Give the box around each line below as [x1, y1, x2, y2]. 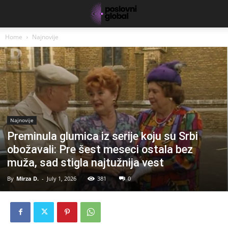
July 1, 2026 [47, 174, 76, 182]
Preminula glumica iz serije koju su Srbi [7, 129, 198, 142]
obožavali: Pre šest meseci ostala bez [7, 142, 193, 156]
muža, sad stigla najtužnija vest [7, 156, 164, 169]
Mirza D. [16, 174, 39, 182]
